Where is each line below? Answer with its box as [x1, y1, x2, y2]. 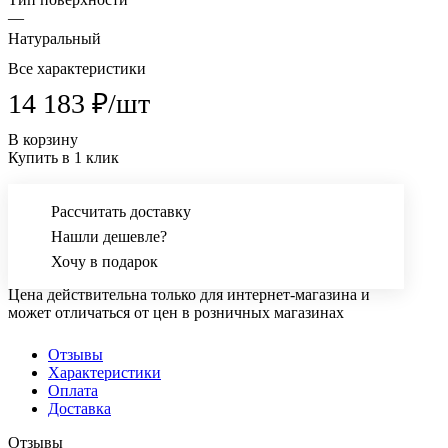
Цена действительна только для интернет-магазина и [8, 286, 370, 304]
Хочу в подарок [51, 253, 158, 271]
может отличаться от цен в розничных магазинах [8, 304, 344, 322]
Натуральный [8, 30, 101, 48]
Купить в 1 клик [8, 149, 119, 167]
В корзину [8, 131, 78, 149]
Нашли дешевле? [51, 228, 167, 246]
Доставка [48, 400, 111, 418]
